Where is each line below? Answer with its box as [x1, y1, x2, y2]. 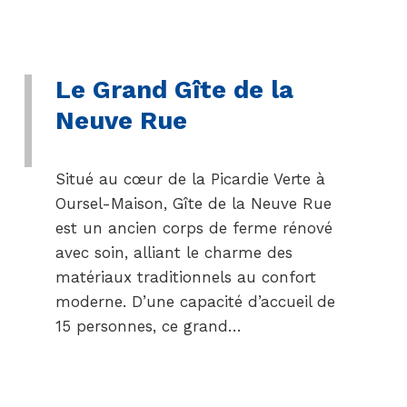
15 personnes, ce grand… [55, 317, 242, 335]
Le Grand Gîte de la [55, 74, 293, 104]
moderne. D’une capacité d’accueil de [55, 293, 335, 311]
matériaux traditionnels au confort [55, 268, 316, 286]
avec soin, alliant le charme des [55, 243, 293, 262]
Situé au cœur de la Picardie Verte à [55, 170, 325, 188]
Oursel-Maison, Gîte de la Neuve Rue [55, 194, 332, 213]
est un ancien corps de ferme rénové [55, 219, 333, 237]
